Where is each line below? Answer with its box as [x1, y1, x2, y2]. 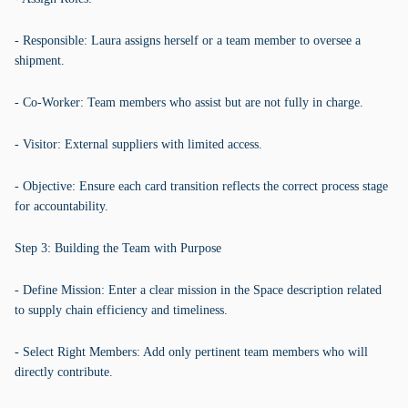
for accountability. [15, 199, 108, 213]
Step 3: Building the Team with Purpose [15, 241, 221, 255]
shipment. [15, 54, 65, 67]
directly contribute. [15, 365, 113, 379]
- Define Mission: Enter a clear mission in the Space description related [15, 283, 382, 297]
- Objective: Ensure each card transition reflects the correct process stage [15, 179, 388, 193]
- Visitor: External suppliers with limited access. [15, 138, 262, 151]
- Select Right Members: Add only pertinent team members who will [15, 345, 368, 359]
